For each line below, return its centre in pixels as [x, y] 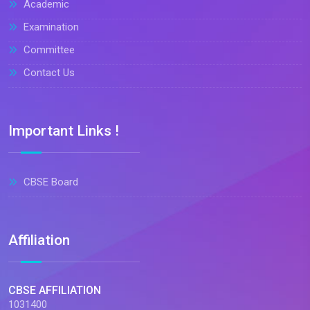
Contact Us [48, 72]
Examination [50, 27]
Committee [48, 49]
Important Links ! [64, 130]
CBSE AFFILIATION [55, 290]
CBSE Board [49, 182]
